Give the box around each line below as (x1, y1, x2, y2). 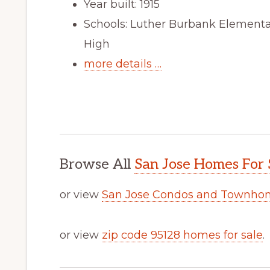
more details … (84, 57, 162, 71)
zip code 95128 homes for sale (102, 228, 263, 242)
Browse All (60, 155, 134, 173)
